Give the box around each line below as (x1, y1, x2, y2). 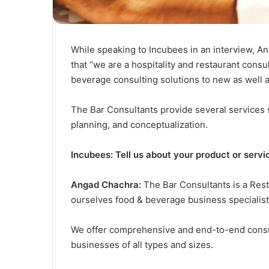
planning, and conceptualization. (71, 118, 208, 130)
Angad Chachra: (71, 178, 141, 190)
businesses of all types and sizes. (71, 238, 213, 250)
